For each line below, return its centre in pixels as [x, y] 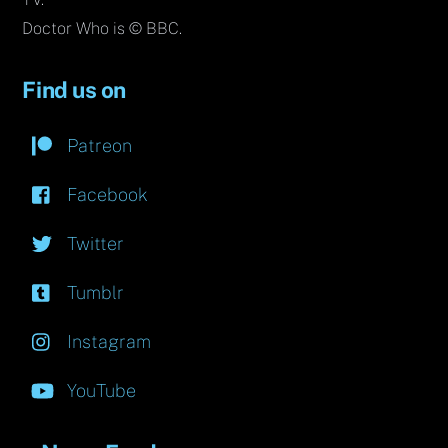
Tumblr [93, 292]
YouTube [99, 390]
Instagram [107, 341]
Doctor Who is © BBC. [102, 29]
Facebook [105, 194]
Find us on [74, 89]
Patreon [97, 145]
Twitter [93, 243]
